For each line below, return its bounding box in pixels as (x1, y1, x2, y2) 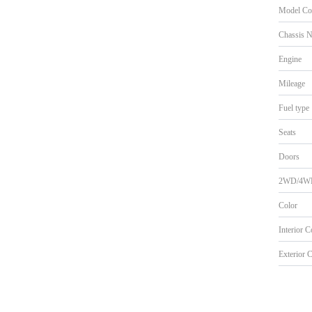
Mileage (279, 78, 306, 88)
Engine (279, 54, 302, 64)
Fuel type (279, 102, 310, 113)
